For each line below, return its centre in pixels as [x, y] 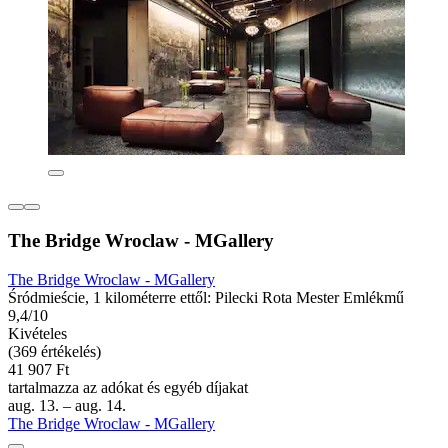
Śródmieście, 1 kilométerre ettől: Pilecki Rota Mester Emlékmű [206, 297]
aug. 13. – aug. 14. [67, 405]
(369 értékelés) [54, 351]
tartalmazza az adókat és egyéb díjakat [128, 387]
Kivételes [37, 333]
